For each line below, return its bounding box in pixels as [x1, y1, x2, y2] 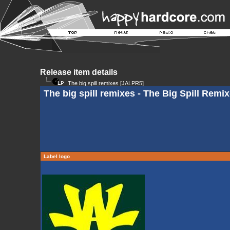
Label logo [42, 154, 71, 159]
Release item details [40, 68, 118, 76]
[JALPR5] [118, 80, 144, 86]
